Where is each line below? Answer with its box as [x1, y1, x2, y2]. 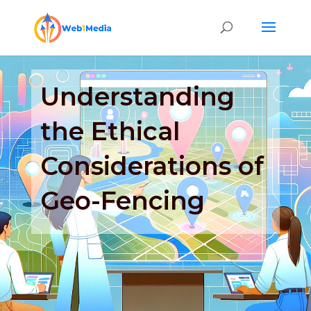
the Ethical [40, 115, 180, 146]
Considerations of [40, 150, 264, 181]
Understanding [40, 81, 235, 112]
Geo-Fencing [40, 185, 205, 216]
